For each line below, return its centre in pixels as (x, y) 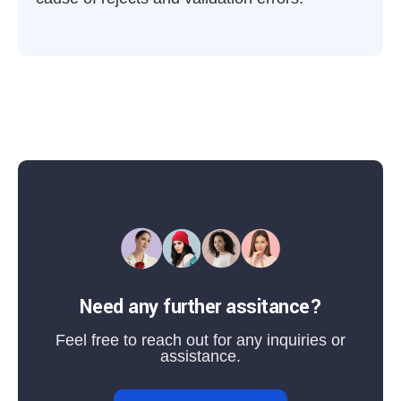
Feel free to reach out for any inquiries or (200, 340)
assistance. (200, 356)
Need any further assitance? (200, 307)
